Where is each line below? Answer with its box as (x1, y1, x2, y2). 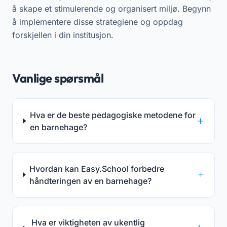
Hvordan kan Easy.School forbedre (29, 163, 165, 174)
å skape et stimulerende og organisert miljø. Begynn (12, 3, 211, 14)
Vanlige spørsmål (12, 70, 104, 86)
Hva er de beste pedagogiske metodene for (30, 109, 196, 120)
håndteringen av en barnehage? (29, 175, 152, 186)
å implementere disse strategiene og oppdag (12, 16, 183, 27)
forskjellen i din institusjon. (12, 29, 113, 40)
